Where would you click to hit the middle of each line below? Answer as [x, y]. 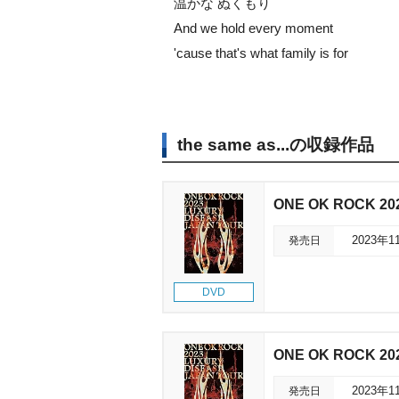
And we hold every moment [253, 28]
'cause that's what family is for [261, 53]
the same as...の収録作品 [276, 145]
